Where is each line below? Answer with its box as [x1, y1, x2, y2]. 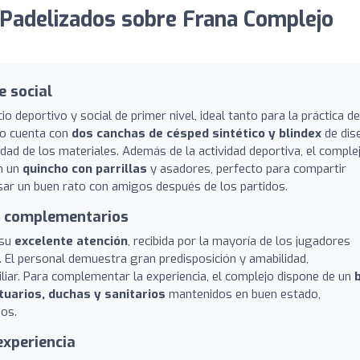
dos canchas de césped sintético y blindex [72, 125, 321, 141]
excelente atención [14, 232, 128, 249]
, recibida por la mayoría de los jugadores [128, 232, 350, 249]
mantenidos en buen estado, [166, 285, 321, 302]
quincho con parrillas [22, 160, 147, 177]
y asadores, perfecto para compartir [147, 160, 346, 177]
